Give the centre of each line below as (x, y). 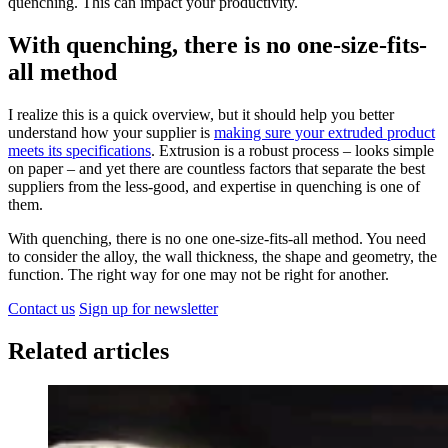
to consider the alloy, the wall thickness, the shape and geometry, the (222, 257)
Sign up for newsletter (148, 309)
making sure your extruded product (324, 133)
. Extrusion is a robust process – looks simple (292, 151)
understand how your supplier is (111, 133)
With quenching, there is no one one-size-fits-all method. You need (217, 239)
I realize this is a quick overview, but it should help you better (201, 115)
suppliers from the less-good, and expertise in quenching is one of (214, 187)
